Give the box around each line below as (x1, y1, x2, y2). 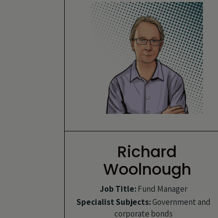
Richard (117, 140, 177, 163)
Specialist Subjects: (76, 196, 151, 207)
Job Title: (99, 183, 136, 194)
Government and (150, 196, 211, 207)
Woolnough (103, 158, 191, 180)
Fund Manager (136, 183, 187, 194)
